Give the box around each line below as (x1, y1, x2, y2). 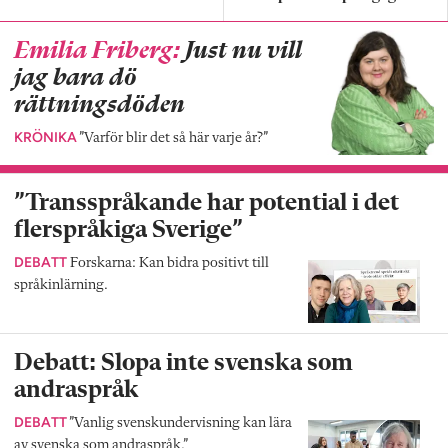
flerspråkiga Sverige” (14, 218, 243, 244)
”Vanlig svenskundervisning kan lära (67, 416, 292, 432)
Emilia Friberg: (14, 39, 180, 65)
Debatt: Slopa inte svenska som (14, 351, 353, 377)
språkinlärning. (14, 278, 108, 294)
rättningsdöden (14, 93, 185, 119)
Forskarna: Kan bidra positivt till (67, 256, 269, 272)
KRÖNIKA (14, 129, 77, 146)
